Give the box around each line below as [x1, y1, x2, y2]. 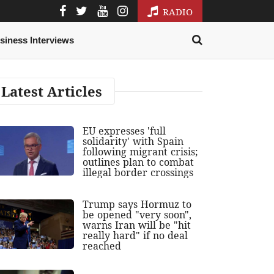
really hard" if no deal [83, 229, 188, 243]
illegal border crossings [83, 166, 194, 180]
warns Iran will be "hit [83, 218, 191, 232]
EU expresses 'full [83, 124, 166, 138]
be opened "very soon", [83, 208, 192, 222]
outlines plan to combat [83, 155, 194, 169]
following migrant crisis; [83, 145, 199, 159]
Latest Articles [1, 82, 102, 101]
